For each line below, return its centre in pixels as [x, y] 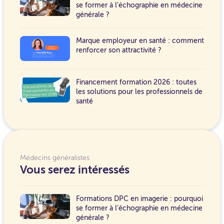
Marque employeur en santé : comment [140, 41]
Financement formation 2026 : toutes [136, 82]
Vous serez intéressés [75, 170]
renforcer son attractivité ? [119, 50]
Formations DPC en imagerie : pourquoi [139, 199]
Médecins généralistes [55, 158]
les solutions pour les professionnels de [139, 92]
